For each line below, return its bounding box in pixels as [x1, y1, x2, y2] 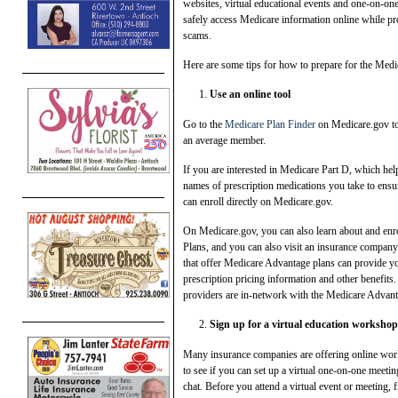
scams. [183, 28, 211, 42]
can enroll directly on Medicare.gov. [183, 195, 333, 208]
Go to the [183, 117, 225, 131]
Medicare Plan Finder [225, 117, 315, 131]
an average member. [183, 133, 266, 147]
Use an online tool [210, 87, 291, 100]
